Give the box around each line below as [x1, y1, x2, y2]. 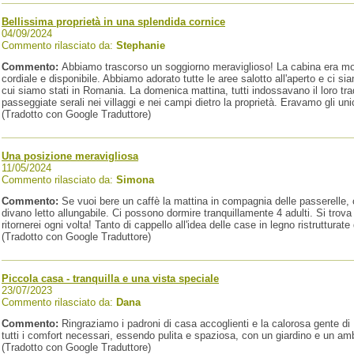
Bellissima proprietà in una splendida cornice [2, 16, 225, 28]
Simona [116, 174, 154, 186]
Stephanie [116, 40, 165, 51]
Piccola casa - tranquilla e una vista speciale [2, 273, 219, 284]
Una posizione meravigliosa [2, 150, 138, 162]
